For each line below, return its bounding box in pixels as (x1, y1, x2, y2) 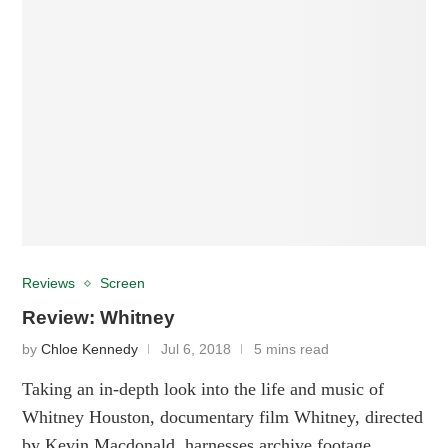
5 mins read (254, 341, 330, 357)
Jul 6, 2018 (161, 341, 232, 357)
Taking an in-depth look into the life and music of (22, 378, 385, 399)
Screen (100, 275, 146, 291)
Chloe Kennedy (41, 341, 139, 357)
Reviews (22, 275, 76, 291)
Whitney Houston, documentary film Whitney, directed (22, 406, 424, 427)
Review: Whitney (22, 306, 176, 328)
